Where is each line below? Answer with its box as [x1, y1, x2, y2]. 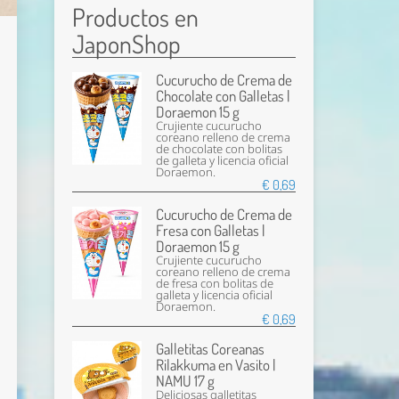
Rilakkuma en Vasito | [156, 355, 276, 374]
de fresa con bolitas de [156, 276, 274, 291]
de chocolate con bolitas [156, 142, 283, 157]
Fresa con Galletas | [156, 221, 265, 240]
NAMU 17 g [156, 371, 216, 390]
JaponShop [72, 28, 181, 60]
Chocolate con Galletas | [156, 86, 290, 105]
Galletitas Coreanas [156, 339, 265, 358]
